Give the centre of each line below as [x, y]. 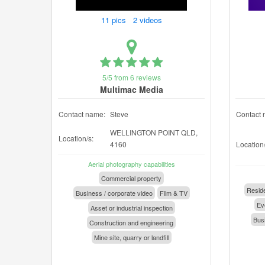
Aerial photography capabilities [131, 164]
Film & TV [173, 193]
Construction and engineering [131, 222]
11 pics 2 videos [132, 20]
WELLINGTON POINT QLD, [154, 132]
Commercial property [131, 178]
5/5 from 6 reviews [131, 77]
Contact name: [82, 114]
